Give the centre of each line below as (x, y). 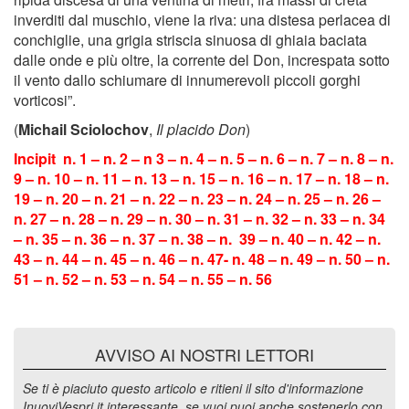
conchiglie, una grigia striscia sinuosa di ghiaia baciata (190, 40)
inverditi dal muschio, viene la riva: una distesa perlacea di (202, 20)
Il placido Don (201, 130)
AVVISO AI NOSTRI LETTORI (204, 355)
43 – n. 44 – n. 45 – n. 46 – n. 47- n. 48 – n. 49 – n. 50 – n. (202, 259)
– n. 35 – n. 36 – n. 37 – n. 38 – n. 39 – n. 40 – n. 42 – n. (197, 239)
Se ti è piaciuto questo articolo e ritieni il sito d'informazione (193, 388)
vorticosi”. (45, 100)
